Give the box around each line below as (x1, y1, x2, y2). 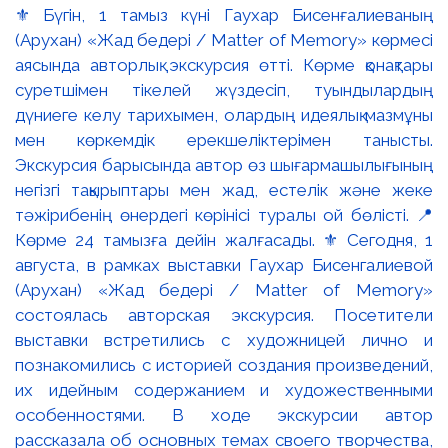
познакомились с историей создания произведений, (15, 355, 433, 376)
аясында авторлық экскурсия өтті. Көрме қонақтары (15, 55, 433, 76)
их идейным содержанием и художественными (15, 380, 433, 401)
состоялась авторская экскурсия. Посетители (15, 305, 433, 326)
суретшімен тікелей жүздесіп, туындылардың (15, 80, 433, 101)
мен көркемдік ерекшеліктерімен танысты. (15, 130, 433, 151)
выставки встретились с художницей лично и (15, 330, 433, 351)
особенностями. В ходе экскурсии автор (15, 405, 433, 426)
